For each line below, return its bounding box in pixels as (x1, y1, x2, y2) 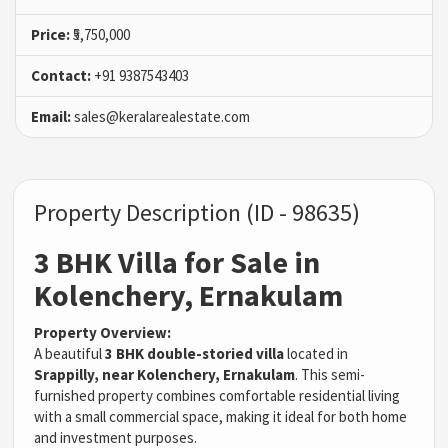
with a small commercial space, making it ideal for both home (34, 406, 408, 426)
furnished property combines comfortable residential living (34, 385, 401, 405)
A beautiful (34, 343, 106, 363)
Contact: (31, 65, 91, 85)
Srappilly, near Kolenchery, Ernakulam (34, 364, 296, 384)
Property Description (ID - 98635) (34, 196, 361, 228)
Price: (31, 24, 70, 44)
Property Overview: (34, 322, 172, 342)
